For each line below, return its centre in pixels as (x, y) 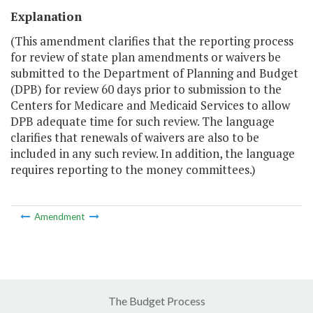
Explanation (46, 17)
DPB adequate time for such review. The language (143, 122)
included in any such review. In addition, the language (153, 154)
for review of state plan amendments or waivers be (146, 57)
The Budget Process (156, 300)
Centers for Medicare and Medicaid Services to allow (150, 105)
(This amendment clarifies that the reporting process (152, 41)
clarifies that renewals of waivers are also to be (135, 138)
